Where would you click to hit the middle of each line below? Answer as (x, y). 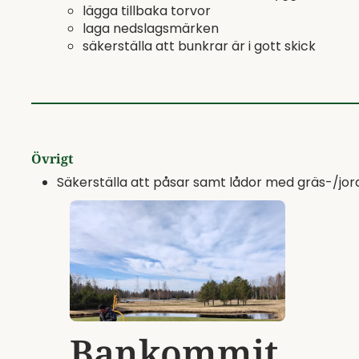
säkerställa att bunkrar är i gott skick (199, 46)
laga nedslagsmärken (151, 28)
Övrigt (52, 159)
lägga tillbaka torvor (147, 11)
